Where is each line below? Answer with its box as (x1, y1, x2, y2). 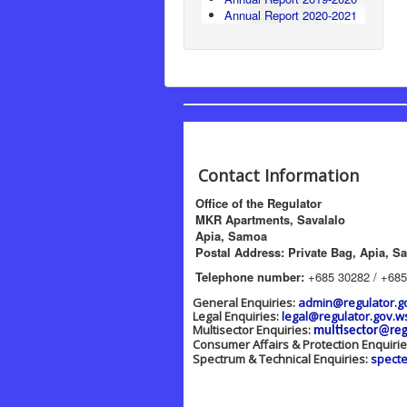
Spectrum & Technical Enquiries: (184, 351, 371, 367)
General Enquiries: (184, 294, 298, 311)
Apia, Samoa (184, 227, 267, 244)
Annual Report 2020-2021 (224, 6, 357, 24)
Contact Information (184, 164, 359, 186)
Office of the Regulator (184, 194, 322, 212)
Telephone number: (195, 268, 304, 285)
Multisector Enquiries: (184, 322, 313, 338)
